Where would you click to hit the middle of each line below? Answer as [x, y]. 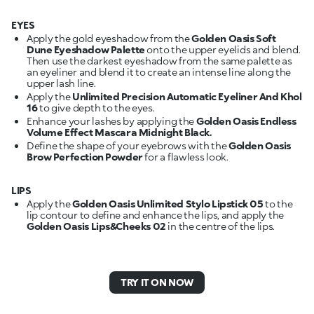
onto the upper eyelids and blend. [223, 49]
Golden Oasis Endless [246, 121]
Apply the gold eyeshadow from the [109, 38]
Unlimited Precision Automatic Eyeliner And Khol [186, 96]
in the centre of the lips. [220, 226]
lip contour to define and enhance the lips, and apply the [156, 214]
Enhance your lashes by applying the [111, 121]
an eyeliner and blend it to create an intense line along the [159, 71]
